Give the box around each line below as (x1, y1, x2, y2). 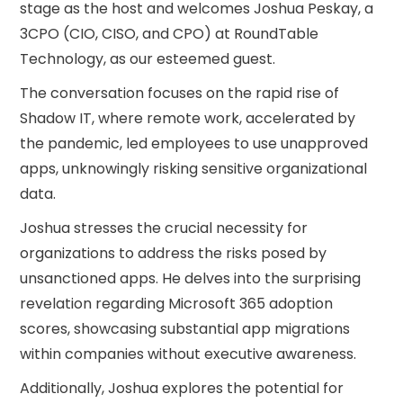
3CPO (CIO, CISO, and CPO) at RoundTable (20, 23, 319, 44)
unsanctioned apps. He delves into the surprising (20, 268, 362, 289)
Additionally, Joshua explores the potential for (20, 378, 345, 399)
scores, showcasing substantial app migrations (20, 318, 351, 339)
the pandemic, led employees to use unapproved (20, 133, 369, 154)
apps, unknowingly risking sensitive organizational (20, 158, 368, 179)
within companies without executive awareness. (20, 344, 357, 364)
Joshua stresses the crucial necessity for (20, 218, 309, 238)
